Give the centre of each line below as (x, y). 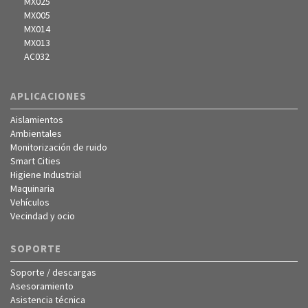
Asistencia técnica (48, 300)
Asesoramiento (42, 286)
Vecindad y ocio (43, 216)
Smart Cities (35, 161)
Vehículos (30, 202)
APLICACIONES (48, 96)
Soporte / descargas (53, 272)
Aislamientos (37, 120)
